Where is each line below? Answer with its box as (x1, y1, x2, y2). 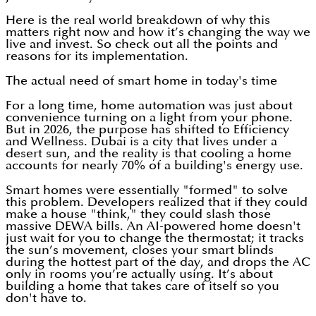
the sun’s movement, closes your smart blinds (6, 244, 274, 257)
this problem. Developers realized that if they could (6, 196, 308, 209)
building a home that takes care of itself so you (6, 280, 279, 293)
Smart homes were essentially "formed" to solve (6, 184, 288, 197)
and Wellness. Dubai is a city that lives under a (6, 135, 277, 148)
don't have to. (6, 292, 87, 305)
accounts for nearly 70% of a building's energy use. (6, 159, 303, 172)
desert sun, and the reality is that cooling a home (6, 147, 291, 160)
